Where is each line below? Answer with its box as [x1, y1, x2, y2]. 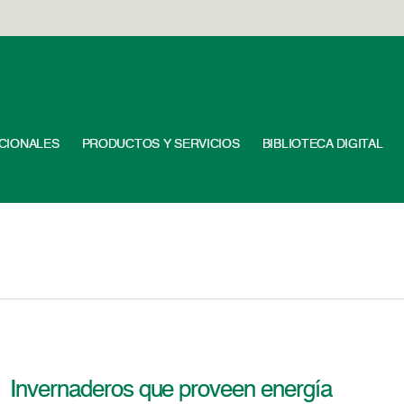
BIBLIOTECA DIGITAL [262, 138, 383, 151]
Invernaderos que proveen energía [10, 379, 332, 402]
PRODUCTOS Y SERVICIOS [81, 138, 240, 151]
